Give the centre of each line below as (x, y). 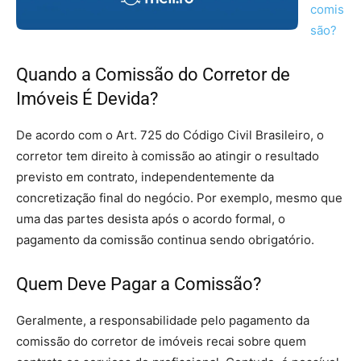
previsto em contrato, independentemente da (145, 176)
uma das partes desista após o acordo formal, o (151, 218)
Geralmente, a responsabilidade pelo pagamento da (163, 320)
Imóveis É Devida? (87, 98)
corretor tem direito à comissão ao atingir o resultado (168, 156)
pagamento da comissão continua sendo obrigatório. (165, 239)
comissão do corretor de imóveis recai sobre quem (161, 341)
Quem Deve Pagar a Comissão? (139, 284)
